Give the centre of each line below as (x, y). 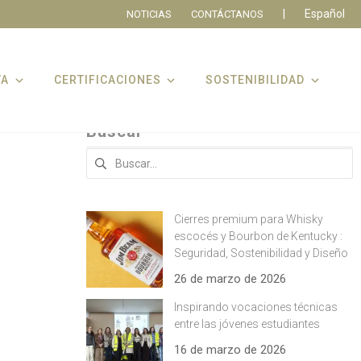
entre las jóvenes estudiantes (247, 324)
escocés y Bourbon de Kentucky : (258, 236)
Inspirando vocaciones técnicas (256, 307)
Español (325, 14)
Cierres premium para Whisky (249, 219)
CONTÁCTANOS (227, 14)
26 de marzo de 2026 (230, 279)
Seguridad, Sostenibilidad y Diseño (261, 253)
